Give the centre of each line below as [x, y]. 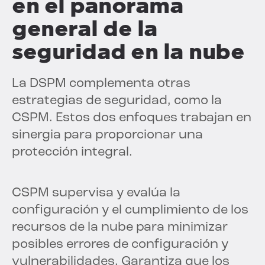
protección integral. [72, 152]
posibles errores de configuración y [120, 244]
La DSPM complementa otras [101, 83]
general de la [85, 28]
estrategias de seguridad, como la [117, 101]
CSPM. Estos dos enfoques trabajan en [132, 118]
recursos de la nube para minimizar [120, 227]
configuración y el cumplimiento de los [130, 210]
